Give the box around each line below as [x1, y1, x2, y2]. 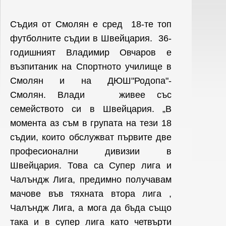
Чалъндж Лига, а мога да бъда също [10, 203, 172, 213]
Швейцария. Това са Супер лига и [10, 160, 172, 171]
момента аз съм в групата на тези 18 [10, 118, 172, 128]
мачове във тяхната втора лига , [10, 189, 172, 199]
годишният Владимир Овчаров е [10, 47, 172, 58]
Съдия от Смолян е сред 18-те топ [10, 19, 172, 29]
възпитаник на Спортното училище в [10, 62, 172, 72]
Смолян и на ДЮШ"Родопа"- [10, 76, 172, 86]
